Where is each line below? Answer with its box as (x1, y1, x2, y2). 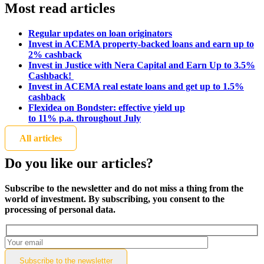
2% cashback (28, 49, 82, 60)
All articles (19, 133, 62, 144)
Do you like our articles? (5, 156, 153, 171)
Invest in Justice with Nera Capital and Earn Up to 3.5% (28, 60, 255, 71)
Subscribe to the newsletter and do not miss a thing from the (5, 183, 243, 193)
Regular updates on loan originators (28, 28, 172, 39)
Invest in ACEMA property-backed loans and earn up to (28, 39, 254, 49)
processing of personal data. (5, 204, 115, 214)
